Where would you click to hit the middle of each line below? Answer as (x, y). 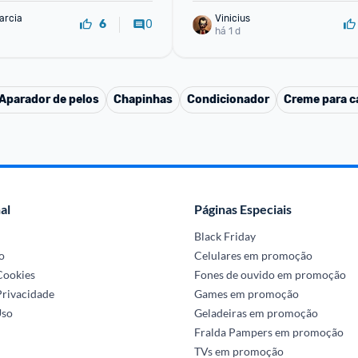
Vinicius (233, 18)
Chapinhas (143, 99)
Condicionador (228, 99)
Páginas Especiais (243, 209)
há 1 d (228, 31)
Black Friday (225, 236)
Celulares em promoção (253, 255)
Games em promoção (246, 294)
